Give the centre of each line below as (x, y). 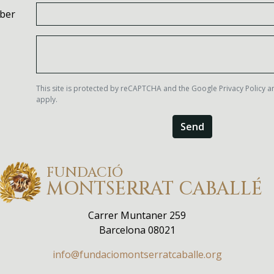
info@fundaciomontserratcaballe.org (137, 254)
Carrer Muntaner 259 (137, 215)
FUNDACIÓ (86, 172)
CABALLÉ (223, 189)
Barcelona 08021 (137, 230)
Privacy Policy (242, 88)
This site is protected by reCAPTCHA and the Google (128, 88)
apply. (47, 99)
